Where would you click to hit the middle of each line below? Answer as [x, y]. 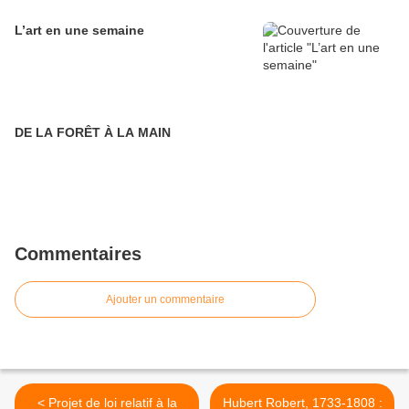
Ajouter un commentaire [165, 300]
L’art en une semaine [79, 31]
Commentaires [78, 254]
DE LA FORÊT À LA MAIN [93, 133]
